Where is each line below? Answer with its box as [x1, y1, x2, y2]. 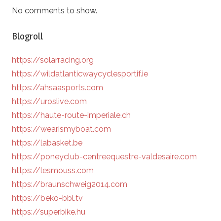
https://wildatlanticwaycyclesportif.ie [12, 69, 148, 79]
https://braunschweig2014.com [12, 180, 127, 189]
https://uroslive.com [12, 97, 87, 107]
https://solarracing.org [12, 55, 94, 65]
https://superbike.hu [12, 207, 85, 217]
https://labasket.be [12, 138, 82, 148]
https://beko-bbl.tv [12, 193, 83, 203]
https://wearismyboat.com [12, 124, 111, 134]
